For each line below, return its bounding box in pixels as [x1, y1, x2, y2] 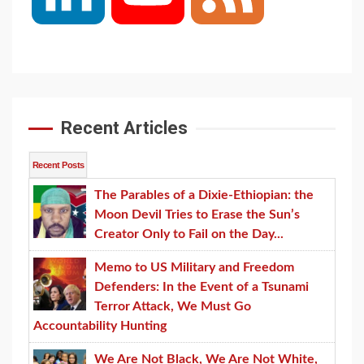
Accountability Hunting [33, 319, 167, 333]
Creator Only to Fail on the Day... [94, 227, 284, 241]
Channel [184, 54, 232, 68]
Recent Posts [32, 160, 84, 171]
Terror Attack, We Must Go [94, 300, 251, 314]
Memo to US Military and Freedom [94, 261, 294, 275]
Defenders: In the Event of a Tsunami [94, 280, 309, 294]
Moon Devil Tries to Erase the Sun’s [94, 208, 300, 222]
